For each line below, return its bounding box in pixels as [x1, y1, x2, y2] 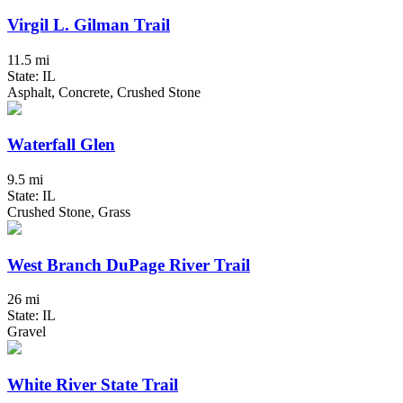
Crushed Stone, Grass [7, 203, 130, 219]
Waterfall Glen [7, 135, 115, 155]
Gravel [7, 324, 46, 340]
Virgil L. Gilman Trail [7, 14, 170, 34]
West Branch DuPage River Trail [7, 255, 250, 274]
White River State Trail [7, 375, 178, 395]
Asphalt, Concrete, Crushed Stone [7, 84, 201, 100]
